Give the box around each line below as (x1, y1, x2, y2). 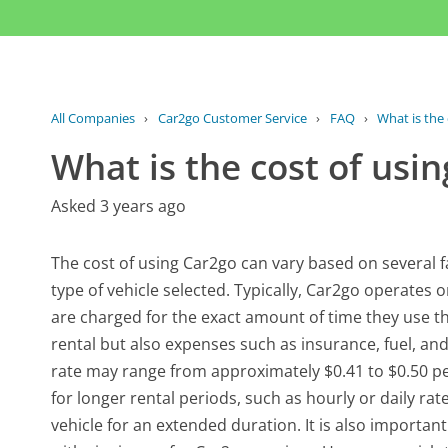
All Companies (51, 108, 136, 127)
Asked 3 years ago (51, 194, 187, 217)
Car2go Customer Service (157, 108, 307, 127)
